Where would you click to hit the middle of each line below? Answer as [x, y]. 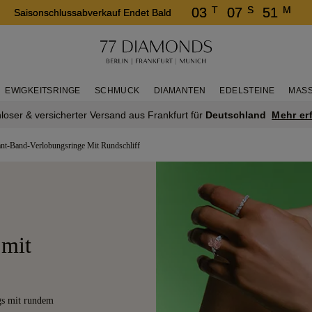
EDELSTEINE [247, 91]
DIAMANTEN [180, 91]
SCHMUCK [117, 91]
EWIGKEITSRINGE [43, 91]
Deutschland [236, 115]
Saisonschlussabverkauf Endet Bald [93, 13]
